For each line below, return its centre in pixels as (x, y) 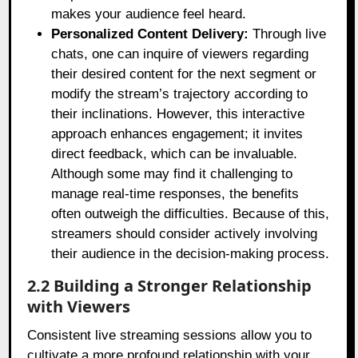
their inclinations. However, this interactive (178, 114)
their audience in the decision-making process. (191, 254)
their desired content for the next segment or (184, 74)
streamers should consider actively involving (185, 234)
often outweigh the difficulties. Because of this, (191, 214)
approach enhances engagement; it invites (177, 134)
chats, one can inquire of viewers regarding (180, 54)
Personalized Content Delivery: (150, 34)
